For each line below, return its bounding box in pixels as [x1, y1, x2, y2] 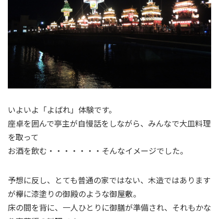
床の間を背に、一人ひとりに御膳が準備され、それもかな [8, 201, 211, 213]
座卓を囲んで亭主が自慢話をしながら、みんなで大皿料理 [8, 117, 211, 129]
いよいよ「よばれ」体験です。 [8, 103, 116, 115]
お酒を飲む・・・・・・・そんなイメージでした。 [8, 144, 188, 156]
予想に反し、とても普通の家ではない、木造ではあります [8, 174, 211, 186]
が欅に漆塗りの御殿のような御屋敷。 [8, 187, 141, 199]
